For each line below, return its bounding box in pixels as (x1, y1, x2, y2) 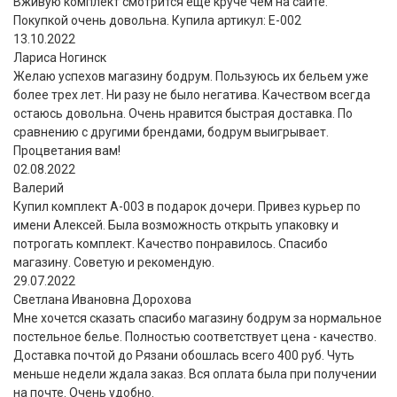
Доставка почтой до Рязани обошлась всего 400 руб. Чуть (13, 347, 354, 362)
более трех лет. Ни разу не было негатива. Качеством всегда (13, 87, 370, 102)
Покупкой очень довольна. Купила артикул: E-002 (13, 12, 301, 27)
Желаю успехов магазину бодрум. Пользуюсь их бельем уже (13, 68, 369, 83)
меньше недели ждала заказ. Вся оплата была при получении (13, 366, 377, 381)
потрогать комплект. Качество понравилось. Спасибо (13, 236, 328, 251)
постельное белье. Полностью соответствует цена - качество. (13, 329, 377, 344)
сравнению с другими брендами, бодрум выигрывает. (13, 124, 329, 139)
